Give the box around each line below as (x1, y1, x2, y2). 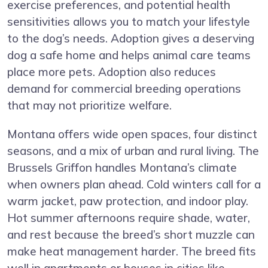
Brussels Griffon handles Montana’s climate (7, 160, 237, 175)
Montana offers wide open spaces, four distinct (7, 127, 257, 142)
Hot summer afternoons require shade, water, (7, 211, 250, 226)
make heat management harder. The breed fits (7, 244, 256, 259)
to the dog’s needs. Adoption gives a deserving (7, 31, 254, 46)
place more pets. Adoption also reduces (7, 65, 216, 80)
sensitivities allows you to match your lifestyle (7, 14, 250, 29)
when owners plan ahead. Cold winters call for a (7, 177, 261, 192)
